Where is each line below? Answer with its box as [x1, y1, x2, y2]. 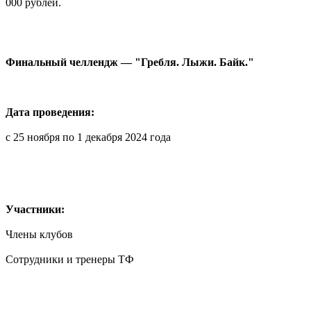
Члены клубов [6, 228, 73, 240]
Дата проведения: [6, 106, 94, 118]
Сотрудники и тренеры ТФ [6, 253, 134, 265]
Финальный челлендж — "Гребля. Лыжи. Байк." [6, 56, 254, 68]
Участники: [6, 203, 65, 215]
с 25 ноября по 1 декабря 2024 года [6, 131, 171, 143]
